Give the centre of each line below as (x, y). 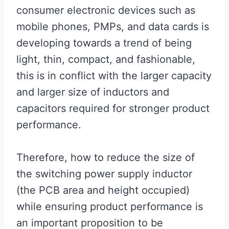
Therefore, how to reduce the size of (106, 157)
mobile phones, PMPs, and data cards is (113, 27)
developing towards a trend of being (104, 43)
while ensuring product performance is (110, 207)
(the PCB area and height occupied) (103, 190)
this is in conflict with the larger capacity (114, 76)
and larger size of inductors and (93, 92)
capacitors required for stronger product (113, 108)
